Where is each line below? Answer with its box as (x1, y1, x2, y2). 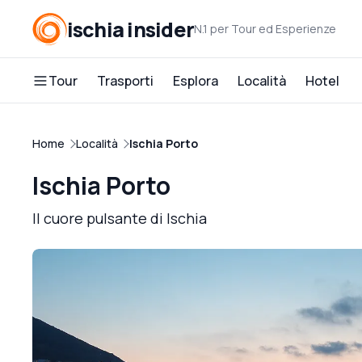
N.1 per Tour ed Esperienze (194, 21, 336, 36)
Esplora (173, 72, 218, 90)
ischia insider (66, 15, 194, 44)
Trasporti (97, 72, 154, 90)
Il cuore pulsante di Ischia (32, 208, 207, 228)
